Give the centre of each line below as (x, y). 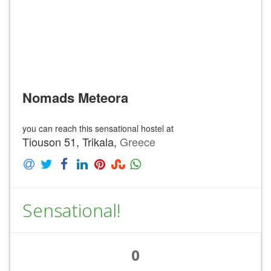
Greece (138, 142)
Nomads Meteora (75, 97)
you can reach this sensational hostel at (98, 128)
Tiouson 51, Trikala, (71, 142)
